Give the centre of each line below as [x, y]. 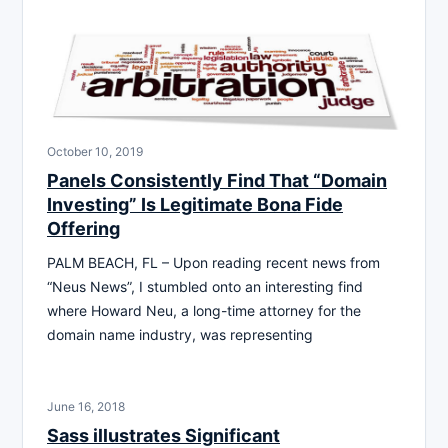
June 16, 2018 [86, 406]
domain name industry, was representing [180, 334]
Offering [83, 228]
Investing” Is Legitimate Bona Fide [195, 204]
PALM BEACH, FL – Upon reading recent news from [213, 262]
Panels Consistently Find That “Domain [217, 180]
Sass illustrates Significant [163, 435]
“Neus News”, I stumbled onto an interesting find [205, 286]
